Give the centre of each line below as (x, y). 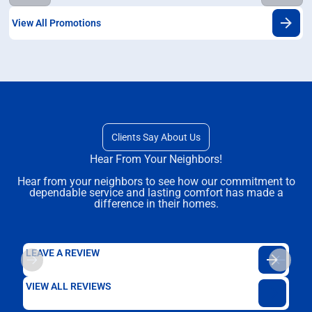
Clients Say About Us (156, 138)
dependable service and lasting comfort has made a (156, 193)
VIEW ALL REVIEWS (69, 287)
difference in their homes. (156, 204)
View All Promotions (57, 23)
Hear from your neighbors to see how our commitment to (156, 182)
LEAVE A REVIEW (63, 253)
